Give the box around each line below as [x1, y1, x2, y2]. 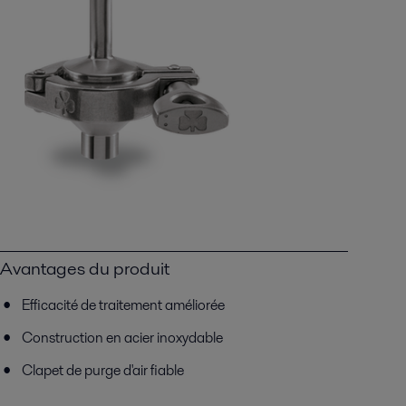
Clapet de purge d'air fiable [21, 360, 184, 381]
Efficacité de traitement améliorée [21, 295, 225, 315]
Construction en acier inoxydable [21, 327, 223, 348]
